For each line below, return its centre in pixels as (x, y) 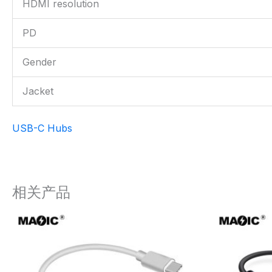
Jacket (38, 91)
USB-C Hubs (42, 128)
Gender (39, 62)
